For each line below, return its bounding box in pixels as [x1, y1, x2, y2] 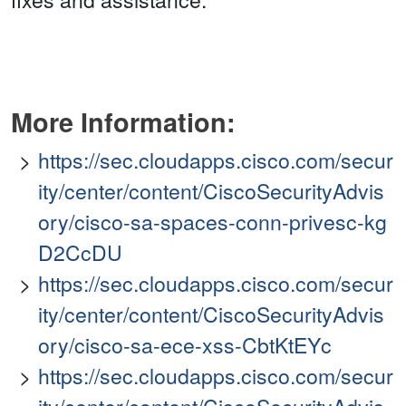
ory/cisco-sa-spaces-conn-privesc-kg [38, 207, 387, 237]
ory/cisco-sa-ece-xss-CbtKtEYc [38, 330, 332, 361]
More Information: [11, 103, 236, 141]
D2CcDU [38, 237, 122, 268]
